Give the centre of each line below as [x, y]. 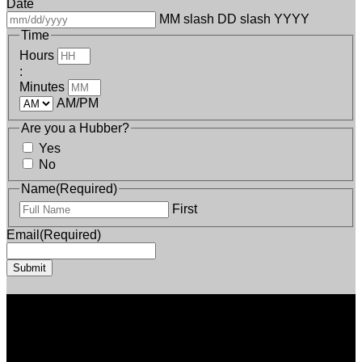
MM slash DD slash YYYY [234, 19]
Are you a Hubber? [75, 128]
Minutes [42, 86]
